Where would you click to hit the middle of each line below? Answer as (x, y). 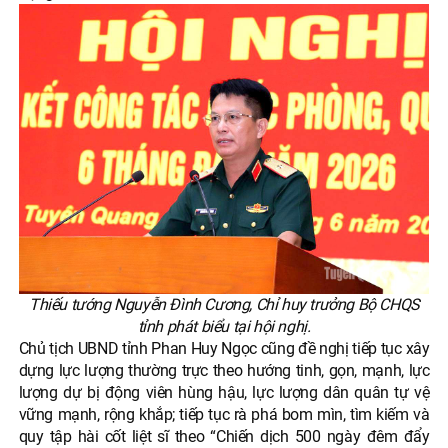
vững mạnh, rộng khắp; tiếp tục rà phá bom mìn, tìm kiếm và (224, 415)
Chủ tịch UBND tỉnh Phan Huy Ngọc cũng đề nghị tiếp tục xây (224, 349)
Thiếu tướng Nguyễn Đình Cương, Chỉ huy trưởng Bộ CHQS (224, 305)
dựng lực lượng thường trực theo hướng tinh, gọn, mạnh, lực (224, 371)
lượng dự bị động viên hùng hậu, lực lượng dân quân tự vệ (224, 393)
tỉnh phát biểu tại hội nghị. (224, 327)
